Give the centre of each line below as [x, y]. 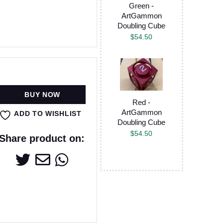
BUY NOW [43, 94]
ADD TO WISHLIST [48, 113]
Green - [142, 6]
